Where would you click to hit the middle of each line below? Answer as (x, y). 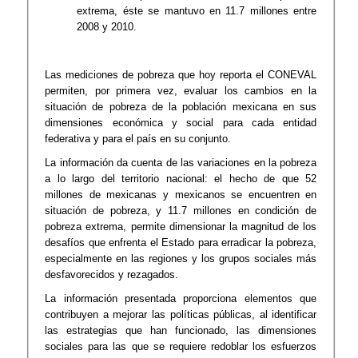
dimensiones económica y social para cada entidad (181, 122)
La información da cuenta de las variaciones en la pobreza (181, 162)
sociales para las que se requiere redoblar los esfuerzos (181, 346)
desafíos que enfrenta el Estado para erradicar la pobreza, (181, 242)
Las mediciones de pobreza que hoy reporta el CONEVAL (181, 74)
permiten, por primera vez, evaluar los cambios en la (181, 90)
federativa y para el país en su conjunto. (138, 138)
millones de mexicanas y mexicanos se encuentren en (181, 194)
